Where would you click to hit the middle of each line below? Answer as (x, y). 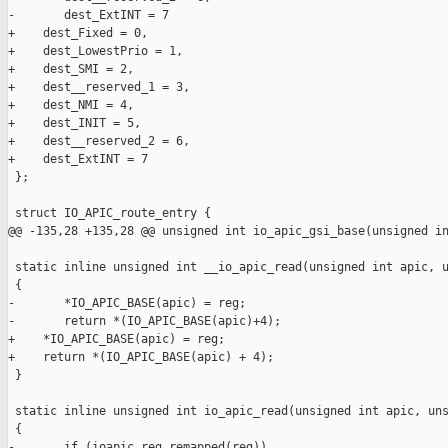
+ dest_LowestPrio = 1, (95, 51)
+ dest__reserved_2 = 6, (99, 141)
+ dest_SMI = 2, (71, 69)
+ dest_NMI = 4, (71, 105)
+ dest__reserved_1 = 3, (99, 87)
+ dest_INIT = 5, (74, 123)
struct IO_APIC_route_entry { (109, 213)
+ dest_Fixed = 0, (78, 33)
